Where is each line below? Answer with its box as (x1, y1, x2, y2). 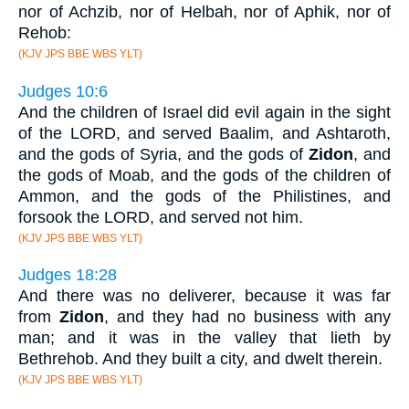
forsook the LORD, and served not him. (18, 207, 303, 226)
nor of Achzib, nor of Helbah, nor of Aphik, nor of (18, 3, 391, 22)
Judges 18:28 (18, 266, 117, 285)
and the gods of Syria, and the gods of (18, 144, 309, 163)
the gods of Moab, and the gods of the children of (18, 165, 391, 184)
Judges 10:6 (18, 81, 108, 100)
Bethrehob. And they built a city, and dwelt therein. (18, 350, 383, 369)
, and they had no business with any (104, 308, 391, 327)
